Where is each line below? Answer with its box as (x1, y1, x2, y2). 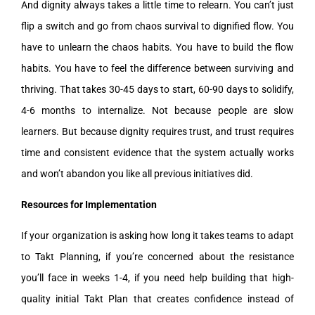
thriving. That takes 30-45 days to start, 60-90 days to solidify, (21, 83, 294, 95)
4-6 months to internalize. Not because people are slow (21, 104, 294, 116)
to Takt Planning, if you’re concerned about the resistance (21, 250, 294, 262)
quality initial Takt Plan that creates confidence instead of (21, 292, 294, 304)
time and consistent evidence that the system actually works (21, 146, 294, 158)
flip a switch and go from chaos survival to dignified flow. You (21, 20, 294, 32)
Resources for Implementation (21, 198, 157, 210)
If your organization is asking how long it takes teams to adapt (21, 229, 294, 241)
